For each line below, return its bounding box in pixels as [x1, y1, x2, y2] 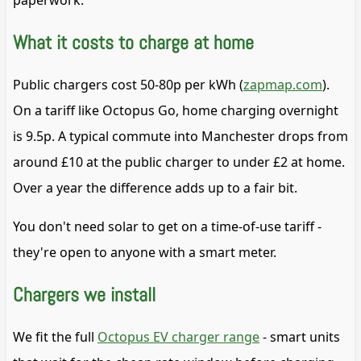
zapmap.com [243, 76, 322, 94]
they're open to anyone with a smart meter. [13, 243, 276, 262]
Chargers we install [13, 282, 156, 308]
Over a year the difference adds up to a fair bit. [13, 179, 297, 197]
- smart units [259, 328, 340, 346]
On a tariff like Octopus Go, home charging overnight [13, 102, 338, 120]
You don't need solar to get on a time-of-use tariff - [13, 218, 322, 236]
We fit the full [13, 328, 98, 346]
